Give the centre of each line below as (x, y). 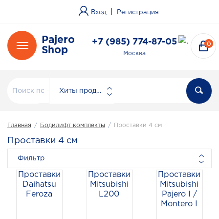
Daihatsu (39, 185)
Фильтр (31, 158)
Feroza (39, 194)
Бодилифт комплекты (73, 125)
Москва (134, 53)
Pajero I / (179, 194)
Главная (19, 125)
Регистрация (138, 12)
